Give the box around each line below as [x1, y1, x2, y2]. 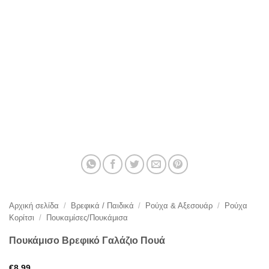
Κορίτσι [9, 213, 34, 223]
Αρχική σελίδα [9, 201, 59, 211]
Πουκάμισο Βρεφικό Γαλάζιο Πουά [9, 235, 165, 246]
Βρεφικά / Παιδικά [70, 201, 134, 211]
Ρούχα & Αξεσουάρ [145, 201, 213, 211]
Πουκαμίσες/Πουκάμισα [46, 213, 128, 223]
